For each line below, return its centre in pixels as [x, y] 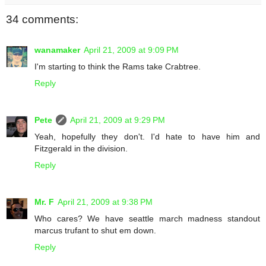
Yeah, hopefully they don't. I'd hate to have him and [147, 137]
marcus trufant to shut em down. [95, 231]
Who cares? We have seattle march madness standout [147, 219]
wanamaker [57, 50]
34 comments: [42, 19]
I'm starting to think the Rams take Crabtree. [118, 67]
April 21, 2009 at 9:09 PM [131, 50]
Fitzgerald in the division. [81, 149]
